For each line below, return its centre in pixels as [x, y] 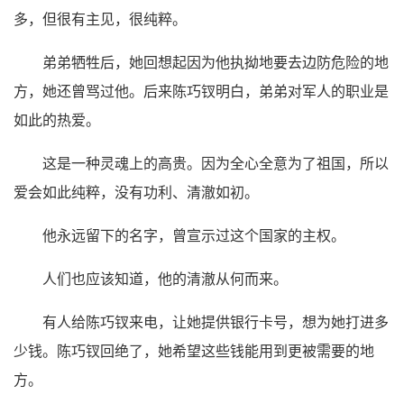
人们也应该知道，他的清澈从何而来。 [165, 279]
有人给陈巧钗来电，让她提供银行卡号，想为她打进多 [216, 322]
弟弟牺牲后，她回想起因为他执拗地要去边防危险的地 [216, 63]
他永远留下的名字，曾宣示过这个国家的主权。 [194, 236]
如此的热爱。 [57, 120]
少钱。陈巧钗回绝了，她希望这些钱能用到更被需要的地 [194, 351]
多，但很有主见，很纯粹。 [100, 19]
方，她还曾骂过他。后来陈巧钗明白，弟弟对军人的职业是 [201, 92]
